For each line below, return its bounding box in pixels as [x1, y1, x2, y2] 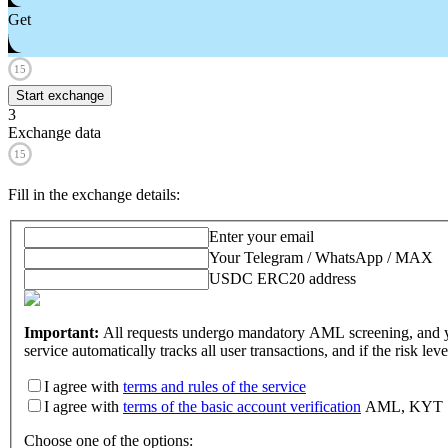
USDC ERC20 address [209, 270, 356, 288]
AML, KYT [361, 398, 443, 416]
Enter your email [209, 228, 314, 246]
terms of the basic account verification [123, 398, 361, 416]
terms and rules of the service [123, 378, 306, 396]
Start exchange [16, 87, 104, 103]
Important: [24, 324, 99, 342]
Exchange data [8, 123, 101, 141]
